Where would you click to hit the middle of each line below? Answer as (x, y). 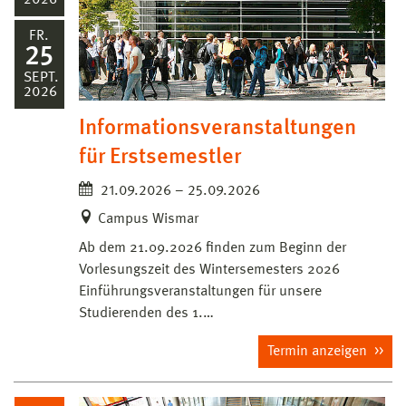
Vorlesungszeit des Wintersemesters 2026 (209, 271)
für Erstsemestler (160, 158)
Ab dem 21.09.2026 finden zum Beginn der (213, 249)
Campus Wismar (148, 220)
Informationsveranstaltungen (217, 129)
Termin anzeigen (319, 352)
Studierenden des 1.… (146, 314)
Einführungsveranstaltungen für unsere (200, 292)
